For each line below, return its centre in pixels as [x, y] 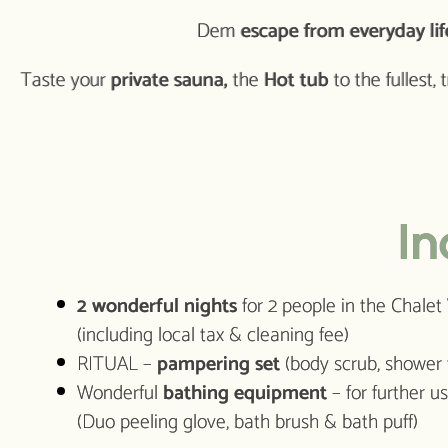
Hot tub [296, 81]
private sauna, [169, 81]
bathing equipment [244, 394]
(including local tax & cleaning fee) [212, 336]
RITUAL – [116, 365]
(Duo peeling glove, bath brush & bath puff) [247, 423]
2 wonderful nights [156, 307]
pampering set [218, 365]
